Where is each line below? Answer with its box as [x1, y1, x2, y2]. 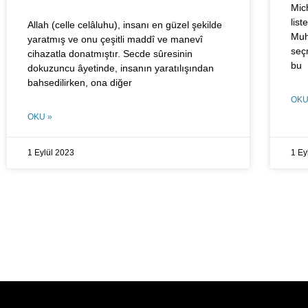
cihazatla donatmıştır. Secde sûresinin [27, 47, 192, 59]
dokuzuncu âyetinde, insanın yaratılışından [27, 62, 214, 74]
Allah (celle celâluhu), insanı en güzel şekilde [27, 19, 222, 30]
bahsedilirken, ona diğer [27, 76, 132, 88]
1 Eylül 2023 [27, 147, 74, 157]
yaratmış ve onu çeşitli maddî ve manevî [27, 33, 203, 45]
